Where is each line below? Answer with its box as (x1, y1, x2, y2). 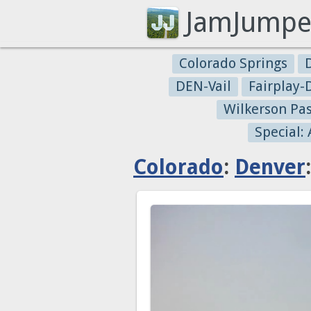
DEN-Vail (176, 78, 231, 94)
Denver (235, 155, 305, 179)
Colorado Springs (179, 55, 287, 72)
